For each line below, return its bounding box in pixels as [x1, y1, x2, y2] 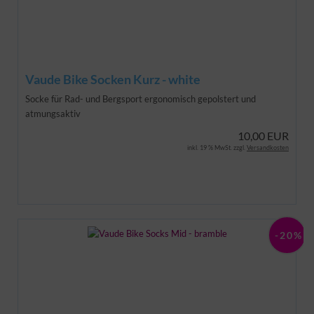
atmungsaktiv [25, 107, 81, 119]
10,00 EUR [238, 128, 289, 142]
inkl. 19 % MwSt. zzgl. [187, 143, 247, 151]
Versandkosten [247, 143, 289, 151]
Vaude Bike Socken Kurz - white [25, 71, 200, 87]
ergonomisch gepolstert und [144, 93, 256, 104]
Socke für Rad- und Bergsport [25, 93, 142, 104]
